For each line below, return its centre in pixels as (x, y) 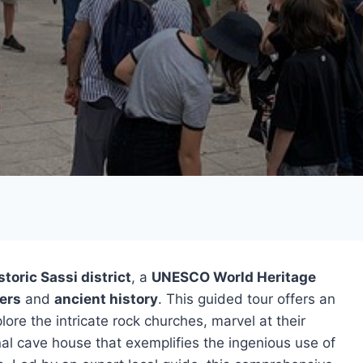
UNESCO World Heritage (234, 277)
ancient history (106, 299)
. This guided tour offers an (247, 299)
